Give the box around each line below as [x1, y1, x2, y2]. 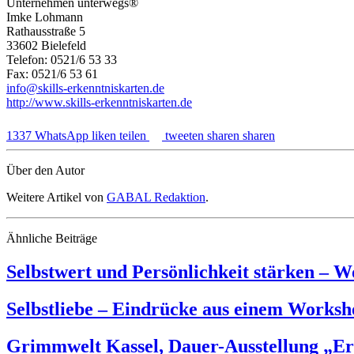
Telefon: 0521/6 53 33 [6, 52, 117, 66]
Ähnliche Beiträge [6, 231, 97, 245]
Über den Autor [6, 163, 85, 177]
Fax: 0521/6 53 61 [6, 66, 98, 81]
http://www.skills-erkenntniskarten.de [6, 95, 192, 109]
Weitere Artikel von [6, 190, 107, 204]
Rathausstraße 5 [6, 24, 85, 38]
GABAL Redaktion [107, 190, 205, 204]
